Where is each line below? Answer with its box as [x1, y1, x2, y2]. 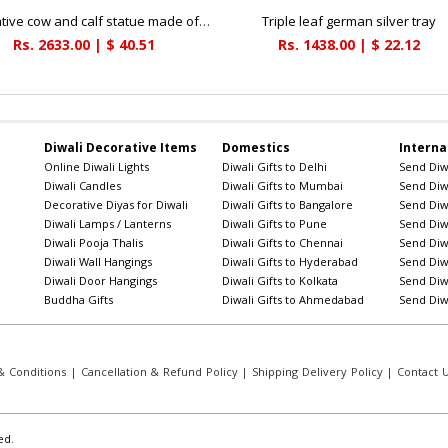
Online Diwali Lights [44, 159, 150, 175]
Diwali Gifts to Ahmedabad [221, 292, 364, 308]
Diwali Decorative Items [44, 139, 198, 157]
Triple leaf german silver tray [262, 12, 437, 31]
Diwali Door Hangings [44, 273, 158, 289]
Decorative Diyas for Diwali [44, 197, 189, 213]
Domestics [221, 139, 290, 157]
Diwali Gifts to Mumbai [221, 178, 343, 194]
